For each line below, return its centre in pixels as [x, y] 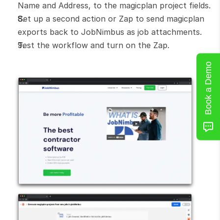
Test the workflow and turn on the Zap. [94, 45]
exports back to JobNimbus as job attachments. [110, 32]
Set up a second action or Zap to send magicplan [111, 19]
